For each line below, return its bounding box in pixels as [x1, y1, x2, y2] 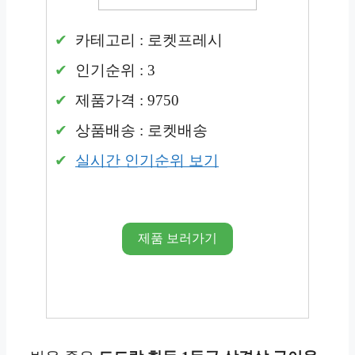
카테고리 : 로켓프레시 [71, 31, 223, 48]
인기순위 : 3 [71, 61, 155, 78]
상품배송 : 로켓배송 [71, 121, 208, 139]
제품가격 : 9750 [71, 91, 179, 109]
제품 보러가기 [138, 231, 217, 246]
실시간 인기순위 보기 [75, 151, 219, 169]
